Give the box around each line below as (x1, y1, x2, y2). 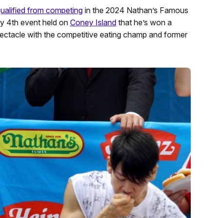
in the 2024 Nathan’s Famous (82, 5, 188, 15)
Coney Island (70, 18, 116, 27)
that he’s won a (116, 18, 172, 27)
